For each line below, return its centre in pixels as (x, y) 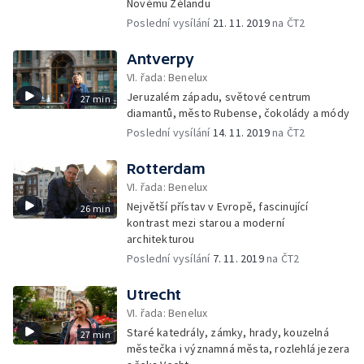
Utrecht (154, 295)
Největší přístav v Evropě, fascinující (218, 206)
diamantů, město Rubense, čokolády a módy (238, 113)
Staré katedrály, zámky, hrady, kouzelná (228, 332)
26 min (95, 208)
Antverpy (160, 59)
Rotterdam (166, 169)
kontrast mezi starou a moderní (206, 223)
